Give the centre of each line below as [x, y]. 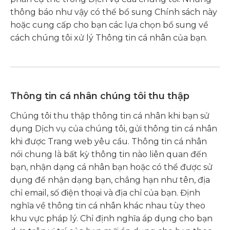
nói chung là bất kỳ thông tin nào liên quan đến [109, 154]
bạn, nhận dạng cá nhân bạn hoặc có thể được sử [111, 167]
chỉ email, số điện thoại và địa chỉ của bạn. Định [105, 193]
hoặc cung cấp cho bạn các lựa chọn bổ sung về [109, 25]
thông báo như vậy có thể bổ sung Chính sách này [114, 12]
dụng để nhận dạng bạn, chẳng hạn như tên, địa [110, 180]
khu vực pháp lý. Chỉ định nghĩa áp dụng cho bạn [111, 218]
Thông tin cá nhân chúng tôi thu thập [100, 96]
